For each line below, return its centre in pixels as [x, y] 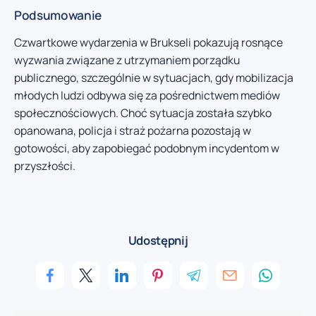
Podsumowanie [58, 15]
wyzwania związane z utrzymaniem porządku [127, 60]
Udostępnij [158, 241]
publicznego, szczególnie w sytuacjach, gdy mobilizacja [154, 77]
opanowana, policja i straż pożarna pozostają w [133, 130]
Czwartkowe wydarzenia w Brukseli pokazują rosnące [148, 42]
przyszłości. [45, 165]
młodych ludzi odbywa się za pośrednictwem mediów [147, 95]
